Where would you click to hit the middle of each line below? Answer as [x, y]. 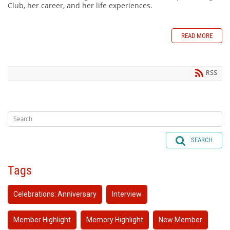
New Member [180, 220]
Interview [127, 194]
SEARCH [202, 140]
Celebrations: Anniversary [55, 194]
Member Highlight [42, 220]
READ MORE [197, 35]
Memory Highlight [115, 220]
